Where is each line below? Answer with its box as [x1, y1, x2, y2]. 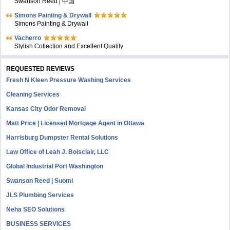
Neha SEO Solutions [6, 206, 65, 213]
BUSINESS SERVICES [6, 220, 71, 227]
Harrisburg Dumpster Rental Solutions [6, 134, 119, 141]
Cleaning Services [6, 91, 60, 98]
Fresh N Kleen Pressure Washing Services [6, 76, 131, 84]
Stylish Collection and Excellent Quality [14, 43, 124, 50]
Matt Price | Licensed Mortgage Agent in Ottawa [6, 120, 145, 127]
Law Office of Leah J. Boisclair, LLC [6, 148, 109, 156]
